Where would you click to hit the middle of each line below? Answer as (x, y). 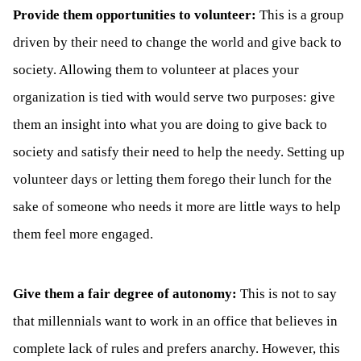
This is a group (302, 15)
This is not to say (288, 293)
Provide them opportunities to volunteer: (135, 15)
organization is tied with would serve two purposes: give (174, 97)
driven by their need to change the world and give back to (177, 42)
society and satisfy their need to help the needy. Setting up (179, 151)
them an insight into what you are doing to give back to (170, 124)
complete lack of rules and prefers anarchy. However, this (176, 348)
